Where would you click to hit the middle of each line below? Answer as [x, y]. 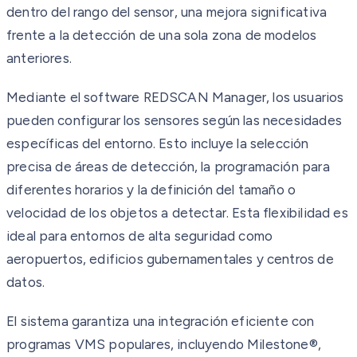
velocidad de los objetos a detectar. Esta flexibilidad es [177, 212]
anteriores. [39, 58]
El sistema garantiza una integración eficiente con [161, 321]
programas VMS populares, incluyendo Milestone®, [164, 344]
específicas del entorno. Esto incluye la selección [158, 143]
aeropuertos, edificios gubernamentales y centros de [170, 259]
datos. [26, 282]
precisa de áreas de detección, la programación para [168, 166]
